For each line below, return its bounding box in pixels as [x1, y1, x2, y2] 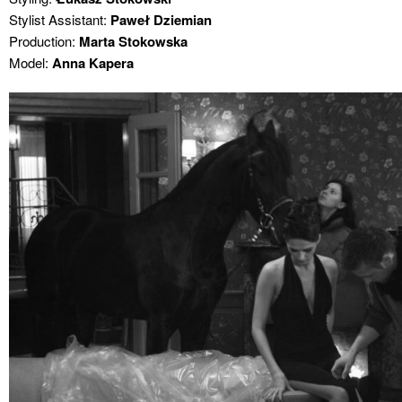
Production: [9, 31, 79, 51]
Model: [9, 53, 52, 73]
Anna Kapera [52, 53, 134, 74]
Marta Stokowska [79, 31, 188, 52]
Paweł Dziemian [110, 10, 212, 31]
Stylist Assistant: [9, 10, 110, 30]
